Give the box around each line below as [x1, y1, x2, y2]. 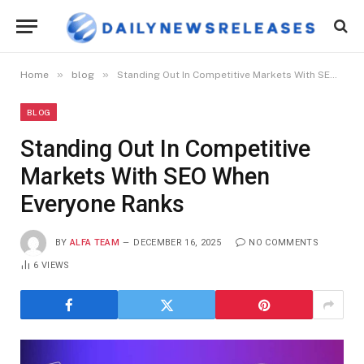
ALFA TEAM [70, 236, 119, 248]
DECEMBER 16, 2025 [133, 236, 221, 248]
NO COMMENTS [249, 236, 318, 248]
